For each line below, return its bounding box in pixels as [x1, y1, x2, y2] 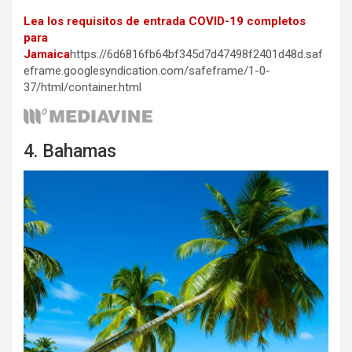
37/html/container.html [24, 79, 141, 94]
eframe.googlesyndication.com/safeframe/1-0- [24, 63, 270, 78]
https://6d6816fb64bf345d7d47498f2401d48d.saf [70, 46, 323, 61]
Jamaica [24, 46, 70, 61]
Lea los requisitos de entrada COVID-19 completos [24, 13, 306, 28]
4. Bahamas [24, 140, 116, 162]
